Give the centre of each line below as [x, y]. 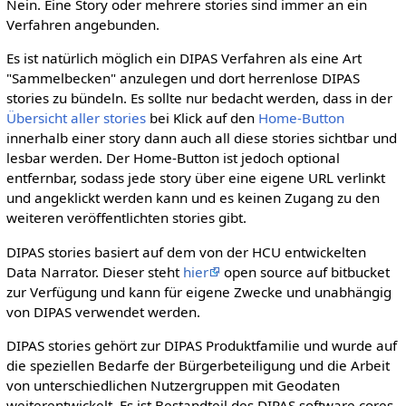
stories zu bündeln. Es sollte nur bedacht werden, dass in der [199, 98]
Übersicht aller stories [76, 118]
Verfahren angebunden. [82, 25]
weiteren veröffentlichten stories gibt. [126, 218]
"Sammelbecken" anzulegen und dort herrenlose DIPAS [183, 78]
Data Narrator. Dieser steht [94, 271]
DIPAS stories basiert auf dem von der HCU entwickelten [186, 251]
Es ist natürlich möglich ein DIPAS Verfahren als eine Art [184, 58]
